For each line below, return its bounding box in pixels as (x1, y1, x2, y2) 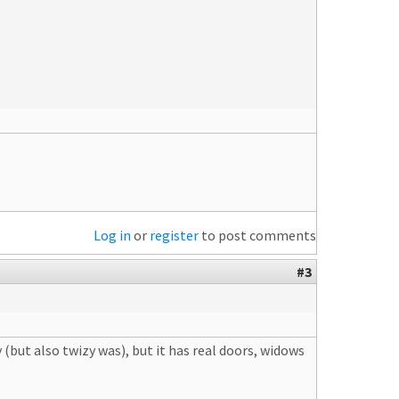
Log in (94, 226, 131, 244)
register (150, 226, 199, 244)
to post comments (199, 226, 316, 244)
